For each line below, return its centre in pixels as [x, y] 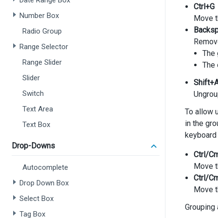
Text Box [36, 125]
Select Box [36, 199]
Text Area [38, 109]
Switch [33, 93]
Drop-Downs [33, 146]
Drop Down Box [44, 183]
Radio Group [42, 31]
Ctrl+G [204, 7]
